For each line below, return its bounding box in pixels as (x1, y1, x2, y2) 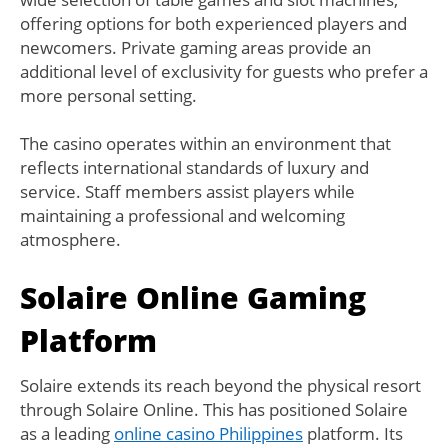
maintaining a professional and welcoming (20, 204, 345, 228)
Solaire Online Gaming (20, 277, 366, 319)
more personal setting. (20, 84, 197, 108)
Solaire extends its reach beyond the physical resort (20, 374, 421, 398)
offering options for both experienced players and (20, 12, 407, 36)
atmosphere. (20, 228, 121, 252)
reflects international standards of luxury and (20, 156, 369, 180)
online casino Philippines (114, 422, 303, 446)
